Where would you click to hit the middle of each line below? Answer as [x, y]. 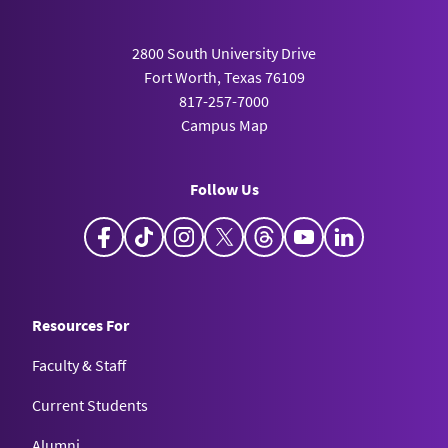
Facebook [156, 229]
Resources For [80, 325]
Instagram [238, 229]
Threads [312, 229]
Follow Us [224, 189]
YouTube [353, 229]
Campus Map [224, 125]
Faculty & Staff [79, 365]
